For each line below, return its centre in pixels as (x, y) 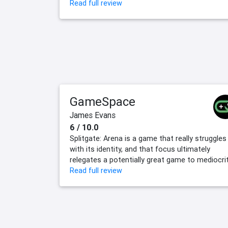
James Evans (93, 115)
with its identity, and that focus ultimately (140, 149)
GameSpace (103, 102)
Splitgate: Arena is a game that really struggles (148, 139)
